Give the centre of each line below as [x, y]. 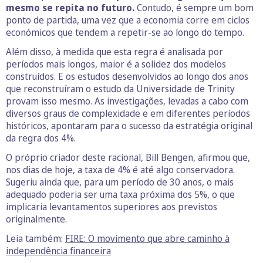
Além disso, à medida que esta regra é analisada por [114, 52]
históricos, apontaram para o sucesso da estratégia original [129, 126]
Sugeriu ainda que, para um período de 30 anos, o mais [120, 182]
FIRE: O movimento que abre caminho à [147, 239]
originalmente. [36, 219]
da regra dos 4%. [41, 138]
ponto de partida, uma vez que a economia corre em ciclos [128, 20]
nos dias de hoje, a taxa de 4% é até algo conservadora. [120, 170]
